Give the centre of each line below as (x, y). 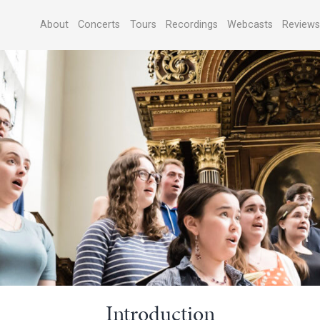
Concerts (99, 25)
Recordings (191, 25)
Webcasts (250, 25)
